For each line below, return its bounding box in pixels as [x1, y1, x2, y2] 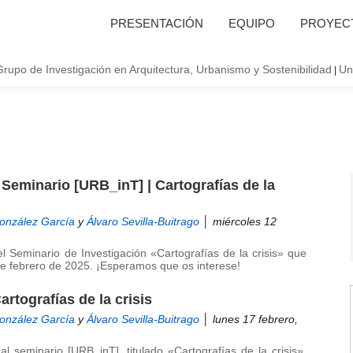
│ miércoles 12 [199, 216, 277, 228]
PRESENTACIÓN [110, 17, 203, 30]
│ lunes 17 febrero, [199, 314, 298, 325]
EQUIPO [229, 17, 275, 30]
